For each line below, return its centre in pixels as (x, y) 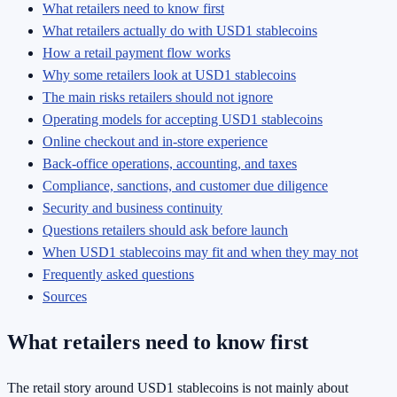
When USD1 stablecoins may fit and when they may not (200, 252)
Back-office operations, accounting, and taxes (170, 163)
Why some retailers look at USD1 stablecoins (169, 74)
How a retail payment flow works (136, 52)
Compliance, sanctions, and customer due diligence (185, 185)
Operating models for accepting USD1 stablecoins (183, 119)
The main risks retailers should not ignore (158, 97)
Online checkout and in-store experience (155, 141)
